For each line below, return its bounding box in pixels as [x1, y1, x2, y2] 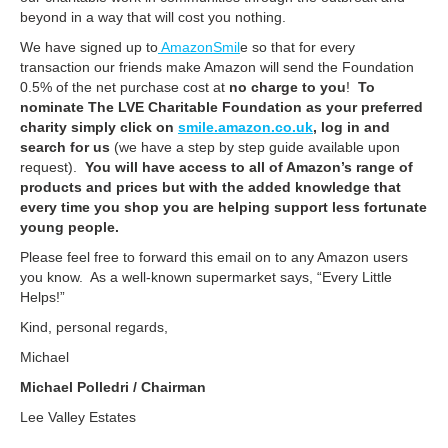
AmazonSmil [158, 39, 240, 55]
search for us [20, 139, 110, 155]
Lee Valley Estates [20, 409, 136, 425]
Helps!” [20, 289, 65, 305]
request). [20, 159, 85, 175]
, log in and [313, 119, 390, 135]
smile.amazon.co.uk [178, 119, 313, 135]
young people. [20, 219, 119, 235]
